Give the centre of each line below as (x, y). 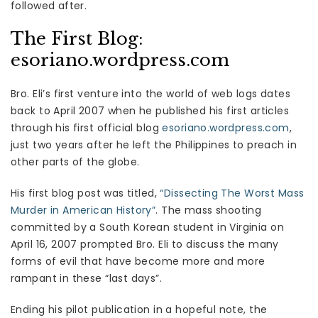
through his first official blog (87, 128)
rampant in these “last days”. (87, 279)
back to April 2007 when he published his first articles (150, 111)
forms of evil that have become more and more (138, 262)
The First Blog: (77, 39)
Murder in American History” (83, 210)
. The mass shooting (209, 210)
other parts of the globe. (75, 162)
